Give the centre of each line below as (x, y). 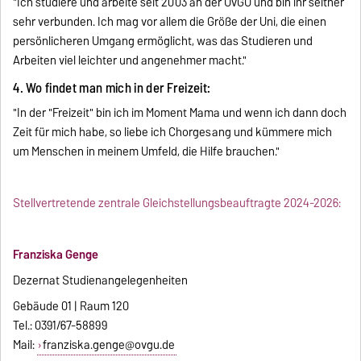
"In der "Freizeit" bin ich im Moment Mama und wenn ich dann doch (180, 113)
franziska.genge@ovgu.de (108, 345)
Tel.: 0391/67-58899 (60, 326)
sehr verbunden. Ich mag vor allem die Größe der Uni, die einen (170, 22)
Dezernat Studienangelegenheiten (101, 281)
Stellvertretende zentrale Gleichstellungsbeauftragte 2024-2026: (177, 203)
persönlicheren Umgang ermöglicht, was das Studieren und (163, 41)
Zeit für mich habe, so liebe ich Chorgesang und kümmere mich (173, 133)
